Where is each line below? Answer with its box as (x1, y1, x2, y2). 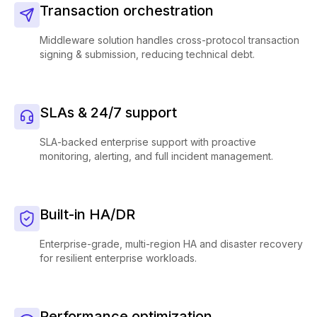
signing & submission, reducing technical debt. (40, 48, 255, 60)
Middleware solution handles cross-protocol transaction (40, 34, 299, 46)
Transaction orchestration (40, 2, 214, 19)
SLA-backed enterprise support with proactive (40, 136, 256, 148)
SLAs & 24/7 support (40, 104, 177, 121)
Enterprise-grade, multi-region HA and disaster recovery (40, 238, 303, 250)
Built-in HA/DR (40, 206, 135, 223)
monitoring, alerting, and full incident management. (40, 150, 273, 162)
